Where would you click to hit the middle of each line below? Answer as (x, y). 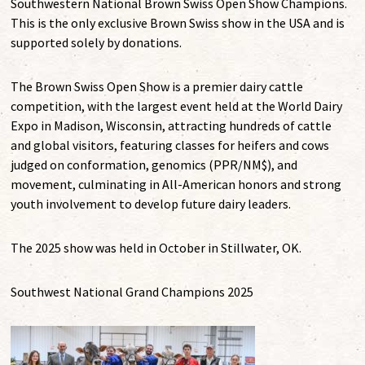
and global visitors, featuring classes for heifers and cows (170, 145)
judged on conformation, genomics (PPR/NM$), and (154, 165)
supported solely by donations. (97, 43)
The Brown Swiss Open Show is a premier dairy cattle (157, 87)
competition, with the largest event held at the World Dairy (177, 106)
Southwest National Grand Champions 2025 (132, 292)
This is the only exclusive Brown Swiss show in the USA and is (178, 23)
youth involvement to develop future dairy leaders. (151, 204)
